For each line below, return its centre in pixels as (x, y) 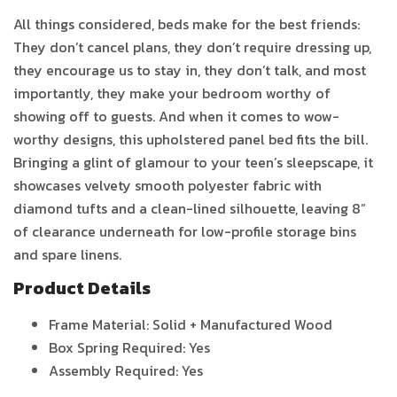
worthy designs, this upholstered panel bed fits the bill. (191, 140)
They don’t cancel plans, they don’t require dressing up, (192, 47)
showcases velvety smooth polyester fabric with (167, 186)
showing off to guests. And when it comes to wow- (176, 117)
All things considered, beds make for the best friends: (187, 24)
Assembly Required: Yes (126, 371)
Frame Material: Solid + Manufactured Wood (191, 325)
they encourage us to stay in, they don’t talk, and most (190, 70)
